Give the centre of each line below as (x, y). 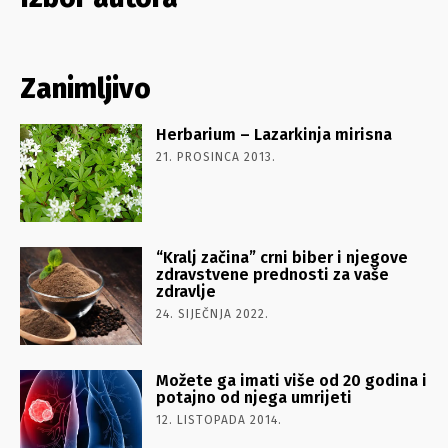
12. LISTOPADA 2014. (219, 419)
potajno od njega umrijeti (254, 397)
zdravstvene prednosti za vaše (273, 274)
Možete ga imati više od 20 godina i (292, 380)
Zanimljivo (85, 88)
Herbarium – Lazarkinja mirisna (274, 134)
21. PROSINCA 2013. (216, 156)
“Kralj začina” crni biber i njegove (282, 257)
